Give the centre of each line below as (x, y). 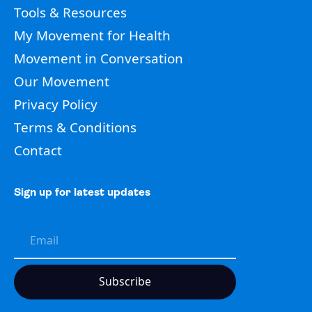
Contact (38, 150)
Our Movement (61, 81)
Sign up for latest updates (82, 193)
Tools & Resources (70, 12)
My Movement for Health (92, 35)
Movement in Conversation (98, 58)
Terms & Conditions (75, 127)
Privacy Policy (55, 104)
